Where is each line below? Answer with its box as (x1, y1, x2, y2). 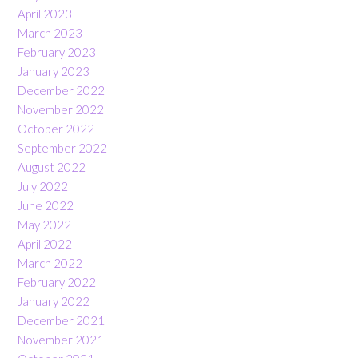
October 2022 (18, 121, 94, 136)
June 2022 (18, 197, 74, 213)
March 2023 (18, 25, 82, 40)
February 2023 (18, 44, 96, 59)
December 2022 (18, 82, 105, 97)
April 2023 (18, 6, 72, 21)
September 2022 (18, 140, 107, 155)
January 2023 (18, 63, 89, 78)
